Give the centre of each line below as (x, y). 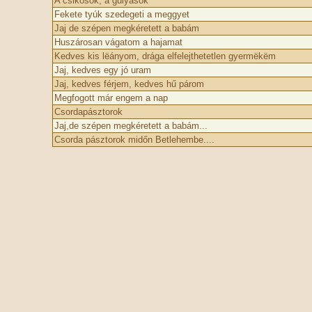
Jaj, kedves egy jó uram (102, 70)
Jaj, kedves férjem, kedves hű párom (129, 84)
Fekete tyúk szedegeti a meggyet (122, 14)
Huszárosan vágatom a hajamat (118, 42)
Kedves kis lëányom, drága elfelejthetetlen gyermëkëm (165, 56)
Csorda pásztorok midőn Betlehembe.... (134, 140)
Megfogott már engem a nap (111, 98)
